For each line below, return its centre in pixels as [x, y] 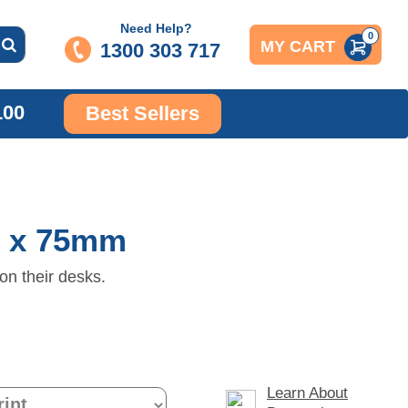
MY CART [297, 47]
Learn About [307, 393]
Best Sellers [142, 114]
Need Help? [156, 28]
